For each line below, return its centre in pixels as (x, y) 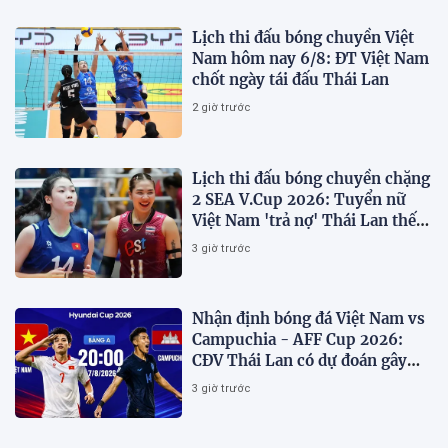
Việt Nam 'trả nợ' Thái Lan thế (304, 220)
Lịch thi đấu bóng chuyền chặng (311, 178)
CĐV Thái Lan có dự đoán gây (300, 360)
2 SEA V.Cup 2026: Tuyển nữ (299, 199)
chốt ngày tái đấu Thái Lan (291, 80)
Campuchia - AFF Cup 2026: (298, 339)
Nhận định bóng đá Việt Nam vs (309, 318)
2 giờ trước (221, 108)
